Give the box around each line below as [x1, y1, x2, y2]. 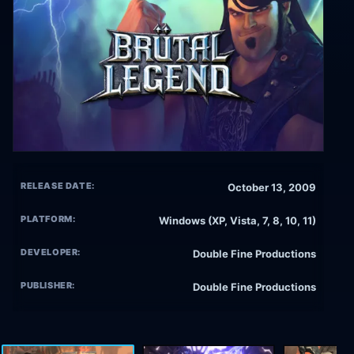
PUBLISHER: [21, 280, 76, 292]
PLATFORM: [21, 213, 76, 225]
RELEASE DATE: [21, 180, 95, 192]
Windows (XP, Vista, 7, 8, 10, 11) [159, 214, 316, 228]
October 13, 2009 [228, 181, 316, 194]
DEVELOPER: [21, 247, 81, 258]
